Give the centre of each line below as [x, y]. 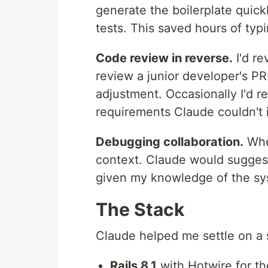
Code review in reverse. [164, 58]
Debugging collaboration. [170, 142]
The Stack [140, 209]
